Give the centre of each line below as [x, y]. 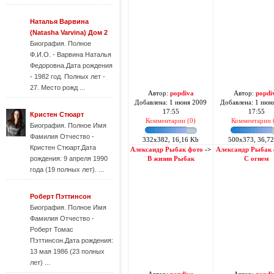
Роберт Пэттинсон [61, 196]
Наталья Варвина [59, 21]
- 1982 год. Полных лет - [68, 76]
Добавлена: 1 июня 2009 [171, 102]
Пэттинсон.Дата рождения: [72, 240]
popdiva [182, 93]
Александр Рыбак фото [167, 150]
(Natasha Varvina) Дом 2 [69, 32]
